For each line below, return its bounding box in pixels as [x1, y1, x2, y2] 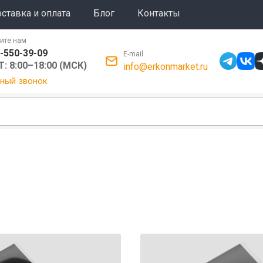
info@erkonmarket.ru [123, 61, 208, 72]
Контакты [137, 7, 181, 19]
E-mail [123, 50, 144, 58]
